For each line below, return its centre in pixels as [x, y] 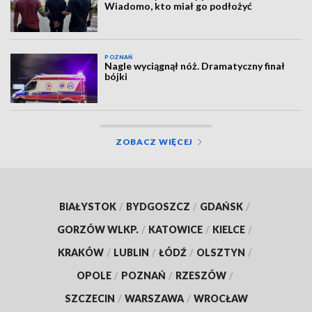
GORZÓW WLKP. [98, 229]
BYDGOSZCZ [158, 206]
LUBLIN [131, 252]
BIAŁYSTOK [88, 206]
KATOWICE [175, 229]
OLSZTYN [220, 252]
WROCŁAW [220, 298]
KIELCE [229, 229]
